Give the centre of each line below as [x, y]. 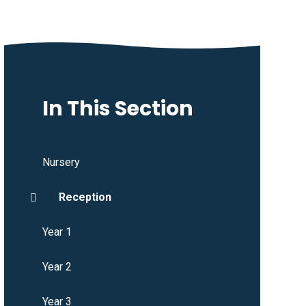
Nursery [61, 163]
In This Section [117, 109]
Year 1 [57, 232]
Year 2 [57, 267]
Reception [85, 197]
